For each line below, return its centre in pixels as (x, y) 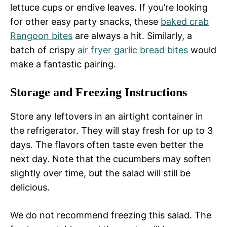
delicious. (30, 187)
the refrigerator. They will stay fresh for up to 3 (111, 131)
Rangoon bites (41, 36)
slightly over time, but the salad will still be (100, 173)
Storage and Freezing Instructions (99, 92)
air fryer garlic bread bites (133, 50)
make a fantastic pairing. (63, 64)
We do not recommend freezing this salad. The (111, 215)
